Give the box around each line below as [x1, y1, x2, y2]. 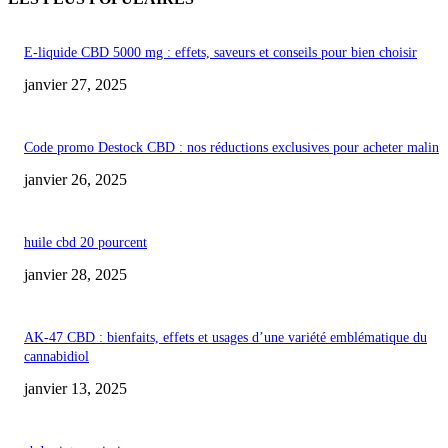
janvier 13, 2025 [24, 380, 127, 398]
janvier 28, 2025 [24, 266, 127, 284]
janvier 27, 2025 [24, 76, 127, 94]
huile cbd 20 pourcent [24, 235, 147, 251]
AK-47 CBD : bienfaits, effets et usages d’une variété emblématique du [24, 330, 427, 346]
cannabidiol [24, 349, 89, 365]
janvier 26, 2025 [24, 171, 127, 189]
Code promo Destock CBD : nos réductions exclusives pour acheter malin [24, 140, 439, 156]
